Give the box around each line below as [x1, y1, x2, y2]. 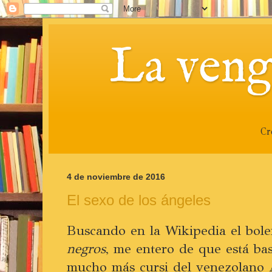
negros [67, 240, 106, 257]
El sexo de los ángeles [67, 191, 211, 208]
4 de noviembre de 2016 [67, 172, 165, 182]
